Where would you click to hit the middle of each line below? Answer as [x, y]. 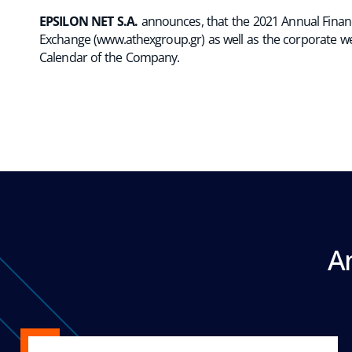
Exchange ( [68, 39]
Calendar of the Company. [110, 57]
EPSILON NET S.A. [90, 21]
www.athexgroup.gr [149, 39]
